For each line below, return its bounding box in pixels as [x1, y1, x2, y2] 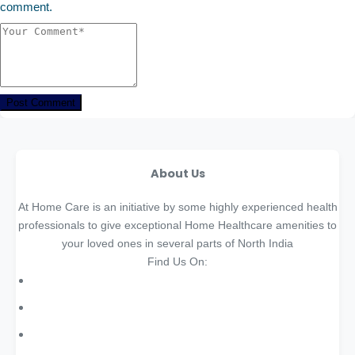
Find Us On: [147, 255, 208, 269]
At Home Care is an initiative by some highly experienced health [17, 200, 338, 214]
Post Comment [6, 96, 75, 109]
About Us [150, 166, 205, 182]
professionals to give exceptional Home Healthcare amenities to [18, 219, 337, 232]
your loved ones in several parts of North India [62, 237, 293, 250]
